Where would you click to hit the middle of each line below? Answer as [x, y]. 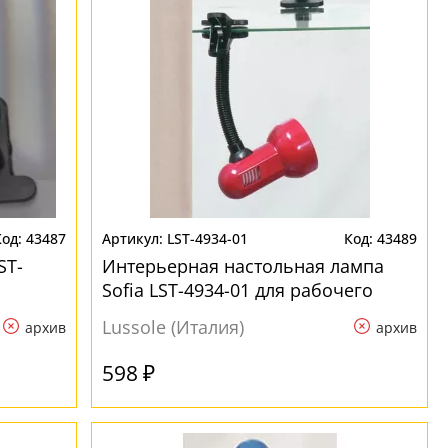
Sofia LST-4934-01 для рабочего [238, 290]
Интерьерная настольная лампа [243, 266]
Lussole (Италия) [173, 327]
